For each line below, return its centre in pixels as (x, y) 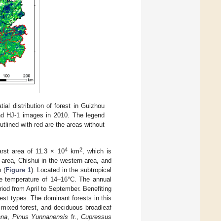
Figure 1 (18, 170)
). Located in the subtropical (71, 170)
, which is (97, 151)
